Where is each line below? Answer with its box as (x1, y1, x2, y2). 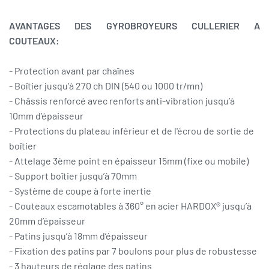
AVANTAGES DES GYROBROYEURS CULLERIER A (9, 20, 260, 32)
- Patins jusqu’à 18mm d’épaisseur (9, 230, 148, 242)
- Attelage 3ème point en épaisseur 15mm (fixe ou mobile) (9, 155, 249, 167)
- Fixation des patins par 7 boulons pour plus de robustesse (9, 245, 257, 257)
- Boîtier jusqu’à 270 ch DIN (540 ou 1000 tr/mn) (9, 80, 202, 92)
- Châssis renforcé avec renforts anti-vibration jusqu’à (9, 95, 235, 107)
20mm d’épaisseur (9, 215, 85, 227)
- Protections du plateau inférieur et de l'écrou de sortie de (9, 125, 254, 137)
